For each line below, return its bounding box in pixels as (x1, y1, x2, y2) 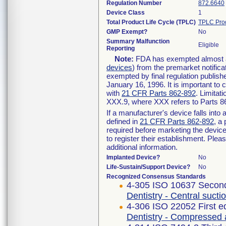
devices (106, 63, 132, 72)
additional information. (106, 143, 178, 151)
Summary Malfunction (106, 38, 169, 45)
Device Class (106, 9, 145, 16)
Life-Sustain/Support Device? (106, 163, 190, 171)
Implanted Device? (106, 154, 160, 161)
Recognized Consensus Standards (106, 173, 206, 180)
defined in (106, 117, 140, 126)
